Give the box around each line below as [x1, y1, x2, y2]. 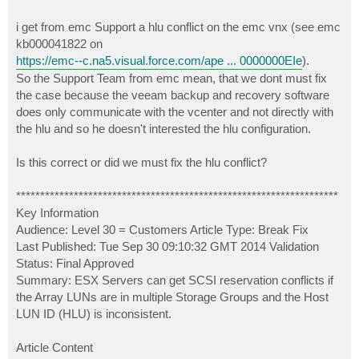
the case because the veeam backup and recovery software [16, 88, 329, 103]
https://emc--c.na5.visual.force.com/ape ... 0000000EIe [16, 54, 302, 68]
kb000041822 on [16, 37, 103, 51]
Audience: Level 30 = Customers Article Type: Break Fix [16, 223, 309, 237]
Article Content [16, 341, 93, 355]
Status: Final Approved [16, 256, 134, 271]
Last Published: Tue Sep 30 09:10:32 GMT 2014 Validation [16, 240, 319, 254]
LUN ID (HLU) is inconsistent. [16, 307, 171, 321]
